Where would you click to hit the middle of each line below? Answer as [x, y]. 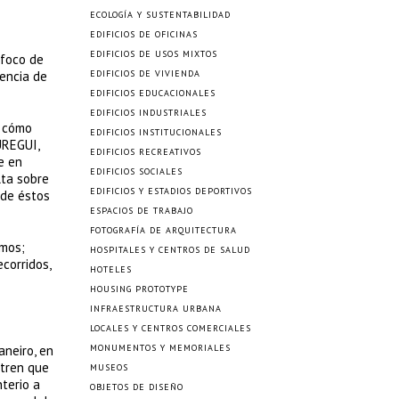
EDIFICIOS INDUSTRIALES [148, 113]
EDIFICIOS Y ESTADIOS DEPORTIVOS [171, 191]
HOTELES [111, 269]
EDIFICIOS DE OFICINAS [144, 34]
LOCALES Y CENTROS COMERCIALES [171, 328]
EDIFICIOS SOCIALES [136, 171]
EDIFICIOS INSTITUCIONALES [156, 132]
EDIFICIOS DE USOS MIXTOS [154, 54]
